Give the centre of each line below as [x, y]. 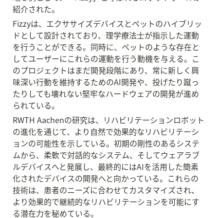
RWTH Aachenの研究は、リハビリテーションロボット [109, 120]
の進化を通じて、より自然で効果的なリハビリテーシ [106, 131]
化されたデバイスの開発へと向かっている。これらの [106, 178]
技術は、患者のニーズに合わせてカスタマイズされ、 [106, 190]
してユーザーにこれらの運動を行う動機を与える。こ [106, 58]
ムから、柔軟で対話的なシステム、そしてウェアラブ [106, 155]
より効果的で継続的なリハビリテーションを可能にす [106, 201]
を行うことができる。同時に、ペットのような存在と [106, 47]
